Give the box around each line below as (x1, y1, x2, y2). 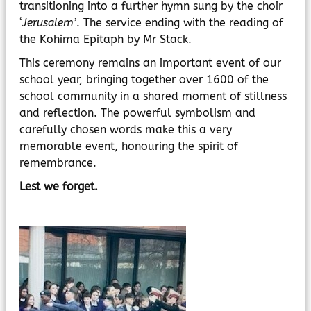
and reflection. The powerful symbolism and (19, 106, 255, 119)
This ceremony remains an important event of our (19, 56, 281, 69)
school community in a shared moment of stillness (19, 90, 287, 103)
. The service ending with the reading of (76, 16, 283, 29)
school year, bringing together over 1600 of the (19, 73, 269, 86)
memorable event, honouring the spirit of (19, 140, 238, 153)
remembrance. (19, 156, 96, 169)
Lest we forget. (19, 180, 98, 193)
